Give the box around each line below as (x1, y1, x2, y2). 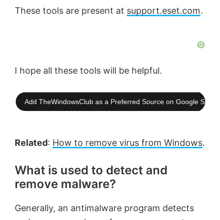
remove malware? (15, 177, 116, 192)
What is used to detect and (15, 163, 167, 178)
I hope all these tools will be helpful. (15, 65, 162, 76)
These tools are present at (15, 5, 127, 16)
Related (15, 137, 48, 148)
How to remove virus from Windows (53, 137, 202, 148)
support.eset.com (127, 5, 200, 16)
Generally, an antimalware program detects (15, 203, 194, 214)
